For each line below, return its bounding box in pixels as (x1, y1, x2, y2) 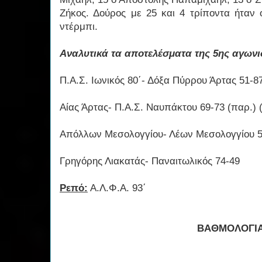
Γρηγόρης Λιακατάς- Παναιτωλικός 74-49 (60, 156, 240, 167)
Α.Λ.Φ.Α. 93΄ (88, 182, 149, 194)
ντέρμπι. (60, 21, 98, 33)
